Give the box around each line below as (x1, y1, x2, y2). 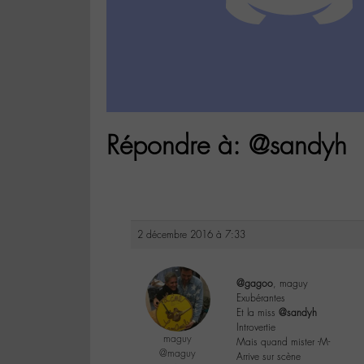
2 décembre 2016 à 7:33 (137, 228, 245, 242)
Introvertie (236, 321, 275, 335)
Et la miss (236, 306, 279, 320)
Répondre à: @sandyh (106, 128, 347, 162)
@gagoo (236, 277, 273, 291)
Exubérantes (236, 292, 285, 305)
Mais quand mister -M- (236, 336, 330, 349)
